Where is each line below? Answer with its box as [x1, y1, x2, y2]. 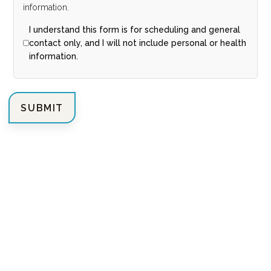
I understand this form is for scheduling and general [29, 25, 241, 34]
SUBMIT [21, 102, 64, 114]
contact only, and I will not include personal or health [29, 38, 247, 48]
